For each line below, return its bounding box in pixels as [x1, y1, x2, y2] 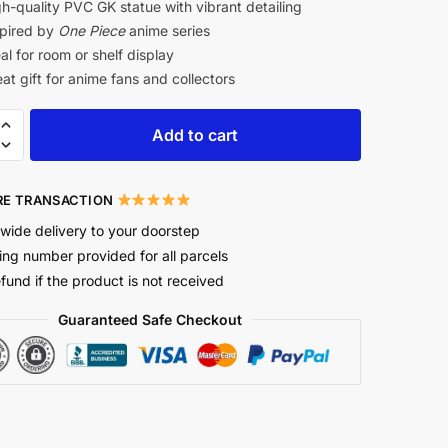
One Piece [57, 22, 125, 39]
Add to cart [152, 124, 239, 145]
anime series [124, 22, 210, 39]
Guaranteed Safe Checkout [58, 310, 243, 328]
